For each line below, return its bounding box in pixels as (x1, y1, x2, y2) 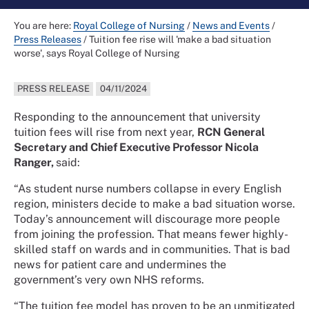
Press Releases (14, 34, 81, 45)
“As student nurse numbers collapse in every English (14, 182, 281, 196)
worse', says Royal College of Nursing (14, 48, 180, 59)
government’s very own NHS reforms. (14, 273, 204, 287)
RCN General (197, 126, 265, 139)
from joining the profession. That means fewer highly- (14, 228, 288, 241)
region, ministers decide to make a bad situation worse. (14, 197, 295, 211)
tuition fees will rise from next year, (14, 126, 197, 139)
